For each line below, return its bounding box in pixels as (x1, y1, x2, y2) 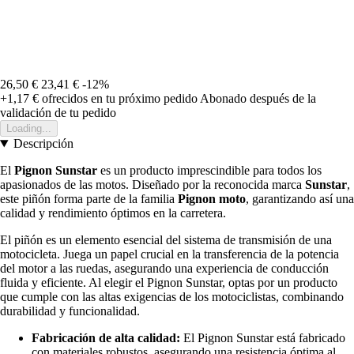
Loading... (6, 122, 51, 135)
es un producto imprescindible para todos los (97, 164, 322, 178)
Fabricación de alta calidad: (32, 331, 180, 345)
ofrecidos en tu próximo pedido (39, 92, 198, 106)
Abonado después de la (200, 92, 316, 106)
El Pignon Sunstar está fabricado (180, 331, 345, 345)
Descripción (13, 137, 73, 151)
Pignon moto (178, 192, 246, 206)
